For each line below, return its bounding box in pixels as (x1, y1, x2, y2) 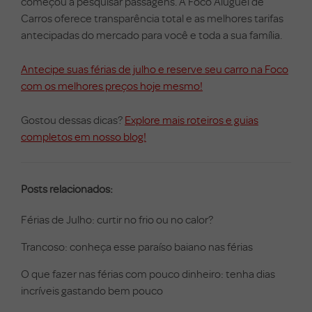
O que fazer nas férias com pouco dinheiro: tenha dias (21, 266, 275, 281)
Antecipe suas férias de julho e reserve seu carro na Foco (21, 61, 288, 76)
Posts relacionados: (21, 181, 113, 196)
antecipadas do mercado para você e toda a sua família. (21, 27, 282, 42)
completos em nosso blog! (21, 129, 146, 143)
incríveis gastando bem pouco (21, 283, 163, 297)
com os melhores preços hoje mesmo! (21, 78, 203, 93)
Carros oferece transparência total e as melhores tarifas (21, 10, 283, 25)
